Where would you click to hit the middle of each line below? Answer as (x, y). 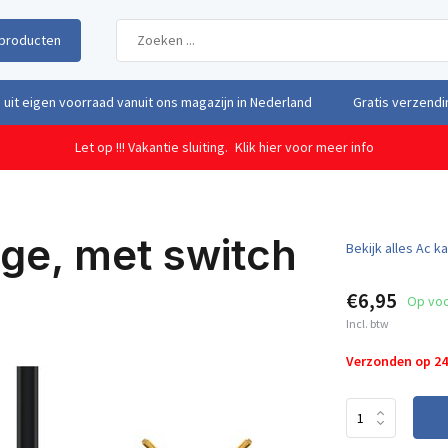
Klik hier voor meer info (304, 147)
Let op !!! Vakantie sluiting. (152, 147)
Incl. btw (367, 323)
